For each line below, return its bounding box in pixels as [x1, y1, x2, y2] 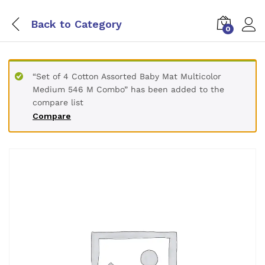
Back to [31, 17, 71, 30]
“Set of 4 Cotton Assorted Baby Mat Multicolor [33, 72, 221, 81]
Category [71, 17, 122, 30]
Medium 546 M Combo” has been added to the [33, 85, 224, 94]
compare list [33, 98, 83, 107]
